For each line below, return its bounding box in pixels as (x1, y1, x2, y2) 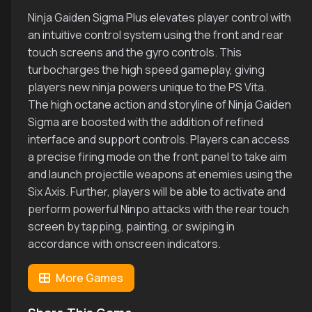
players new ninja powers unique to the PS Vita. (28, 79, 267, 95)
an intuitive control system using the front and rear (28, 27, 283, 42)
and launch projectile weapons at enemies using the (28, 166, 292, 182)
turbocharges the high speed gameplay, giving (28, 62, 265, 77)
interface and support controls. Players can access (28, 132, 290, 147)
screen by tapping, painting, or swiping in (28, 219, 235, 234)
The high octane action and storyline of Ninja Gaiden (28, 97, 291, 112)
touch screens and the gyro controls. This (28, 45, 242, 60)
